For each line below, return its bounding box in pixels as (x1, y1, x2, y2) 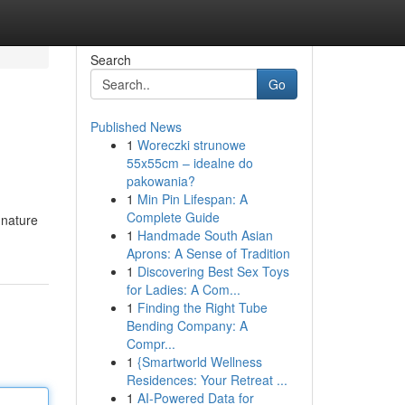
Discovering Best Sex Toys (137, 262, 289, 280)
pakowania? (126, 172, 195, 190)
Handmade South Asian (137, 226, 273, 244)
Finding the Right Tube (137, 298, 268, 316)
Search (89, 51, 131, 69)
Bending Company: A (126, 316, 248, 334)
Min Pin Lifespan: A (137, 190, 248, 208)
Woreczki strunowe (137, 136, 246, 154)
